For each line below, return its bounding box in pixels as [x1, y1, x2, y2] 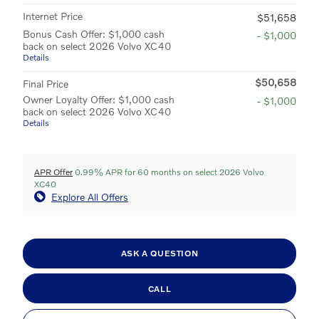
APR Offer [34, 166, 73, 177]
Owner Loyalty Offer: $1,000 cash [23, 93, 174, 105]
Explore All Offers [51, 190, 128, 203]
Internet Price [23, 9, 83, 22]
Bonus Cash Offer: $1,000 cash [23, 27, 164, 40]
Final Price [23, 77, 68, 90]
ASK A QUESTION [120, 248, 199, 258]
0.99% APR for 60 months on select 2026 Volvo [73, 166, 264, 177]
